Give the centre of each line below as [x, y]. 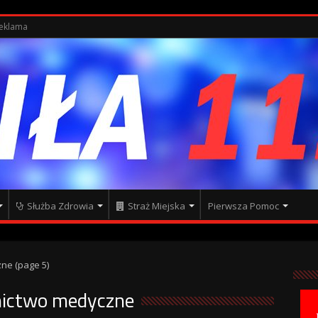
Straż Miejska [156, 206]
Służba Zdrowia [60, 206]
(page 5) [31, 265]
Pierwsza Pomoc [243, 206]
